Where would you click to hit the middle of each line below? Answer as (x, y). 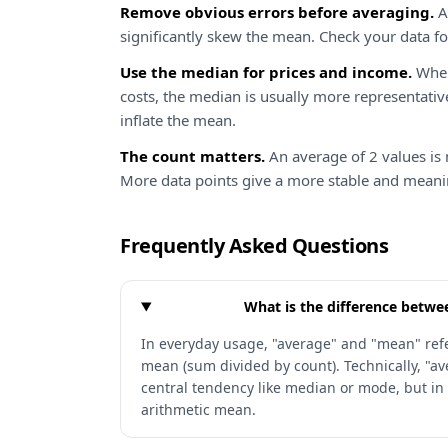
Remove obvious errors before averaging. (277, 12)
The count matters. (192, 156)
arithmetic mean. (198, 409)
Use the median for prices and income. (266, 72)
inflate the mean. (178, 120)
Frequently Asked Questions (254, 245)
